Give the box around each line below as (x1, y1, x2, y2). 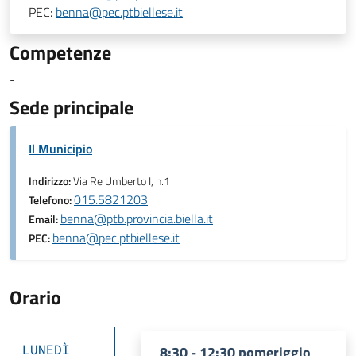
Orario (10, 283, 61, 311)
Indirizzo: (29, 172, 73, 190)
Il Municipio (29, 139, 92, 158)
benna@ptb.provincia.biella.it (60, 209, 213, 228)
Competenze (10, 38, 111, 67)
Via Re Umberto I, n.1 (73, 172, 170, 190)
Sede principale (10, 93, 133, 122)
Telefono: (29, 192, 74, 209)
